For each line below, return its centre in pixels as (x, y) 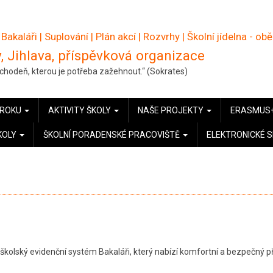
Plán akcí (116, 37)
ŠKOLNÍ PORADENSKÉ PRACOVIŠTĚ (112, 135)
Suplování (66, 37)
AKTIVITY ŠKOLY (80, 110)
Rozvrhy (161, 37)
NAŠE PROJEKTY (172, 110)
